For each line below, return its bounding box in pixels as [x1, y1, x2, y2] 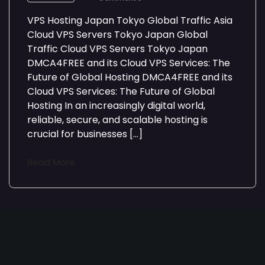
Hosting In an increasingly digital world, [27, 99, 205, 112]
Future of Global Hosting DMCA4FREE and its [27, 70, 232, 84]
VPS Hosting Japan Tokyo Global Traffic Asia [27, 14, 232, 27]
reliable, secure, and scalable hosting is [27, 113, 208, 127]
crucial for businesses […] [27, 127, 143, 141]
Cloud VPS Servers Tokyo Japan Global [27, 28, 208, 41]
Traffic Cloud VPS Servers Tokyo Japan [27, 42, 208, 56]
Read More [27, 156, 75, 169]
